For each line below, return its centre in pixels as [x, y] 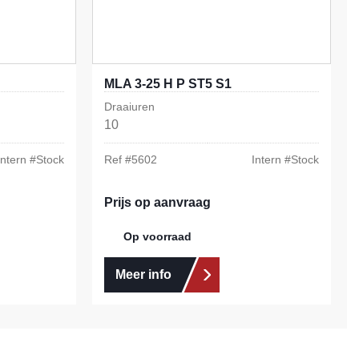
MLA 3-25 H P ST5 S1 [167, 84]
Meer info [143, 275]
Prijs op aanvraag [157, 203]
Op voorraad [157, 237]
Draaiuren [129, 107]
